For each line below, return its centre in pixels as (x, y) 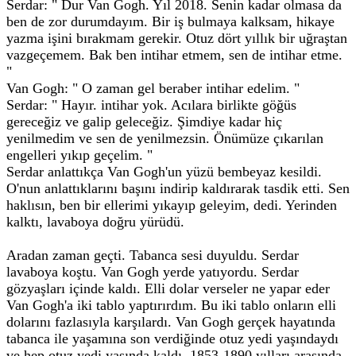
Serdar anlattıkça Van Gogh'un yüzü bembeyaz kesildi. (164, 172)
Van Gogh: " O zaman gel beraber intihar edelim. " (153, 88)
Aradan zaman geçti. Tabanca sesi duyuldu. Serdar (153, 255)
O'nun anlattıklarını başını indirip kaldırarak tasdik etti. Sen (178, 188)
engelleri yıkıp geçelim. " (79, 155)
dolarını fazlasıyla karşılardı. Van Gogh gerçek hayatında (171, 322)
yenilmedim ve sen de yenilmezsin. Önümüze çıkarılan (165, 138)
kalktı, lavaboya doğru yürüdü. (95, 222)
